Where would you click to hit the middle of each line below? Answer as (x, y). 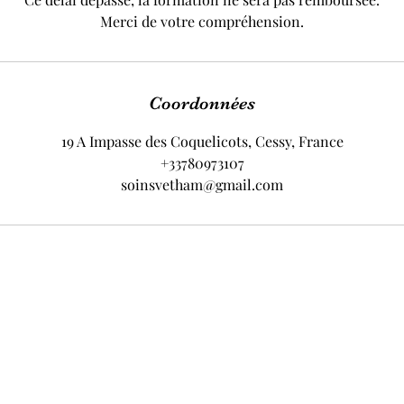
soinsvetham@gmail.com (202, 185)
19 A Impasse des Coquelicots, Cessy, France (202, 142)
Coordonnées (202, 104)
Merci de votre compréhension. (202, 22)
